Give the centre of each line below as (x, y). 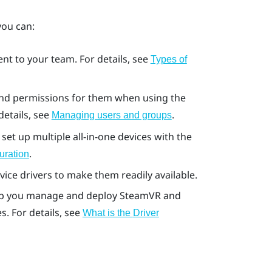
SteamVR (140, 196)
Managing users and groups (111, 115)
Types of (168, 59)
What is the (107, 213)
